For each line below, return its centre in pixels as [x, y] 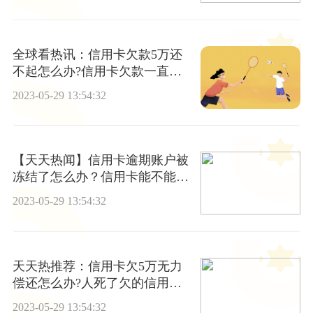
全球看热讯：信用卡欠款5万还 [97, 54]
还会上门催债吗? [59, 88]
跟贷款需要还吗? [59, 299]
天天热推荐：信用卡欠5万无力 [97, 266]
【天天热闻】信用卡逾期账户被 [100, 160]
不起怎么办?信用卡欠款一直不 [97, 71]
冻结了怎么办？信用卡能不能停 [100, 177]
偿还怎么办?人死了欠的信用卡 [97, 283]
